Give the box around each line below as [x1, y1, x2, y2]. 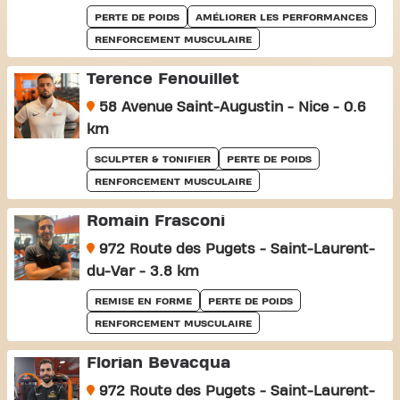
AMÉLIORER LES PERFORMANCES [195, 12, 368, 22]
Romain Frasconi [86, 212, 225, 229]
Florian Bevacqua [86, 354, 230, 371]
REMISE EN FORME [94, 296, 192, 306]
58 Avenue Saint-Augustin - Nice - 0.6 [94, 100, 366, 114]
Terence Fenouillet [86, 71, 239, 87]
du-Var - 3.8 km [86, 264, 199, 279]
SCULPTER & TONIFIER [94, 154, 211, 164]
